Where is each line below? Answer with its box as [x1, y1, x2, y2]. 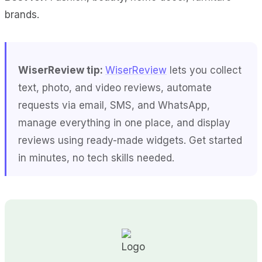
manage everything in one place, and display [18, 116, 230, 129]
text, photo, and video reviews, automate [18, 81, 212, 94]
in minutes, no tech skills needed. [18, 151, 174, 164]
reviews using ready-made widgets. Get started [18, 134, 242, 146]
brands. [5, 8, 39, 20]
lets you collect [167, 64, 242, 76]
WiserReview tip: [18, 64, 105, 76]
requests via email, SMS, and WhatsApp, [18, 99, 210, 111]
